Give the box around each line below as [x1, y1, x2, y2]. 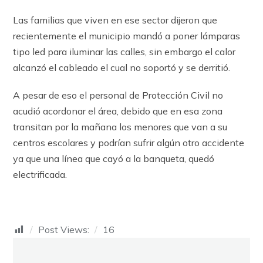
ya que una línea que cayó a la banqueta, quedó [13, 152, 215, 164]
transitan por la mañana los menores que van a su [13, 120, 228, 133]
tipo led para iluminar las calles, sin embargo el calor [13, 45, 236, 58]
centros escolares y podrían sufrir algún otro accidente [13, 136, 245, 149]
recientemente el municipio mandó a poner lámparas [13, 29, 241, 42]
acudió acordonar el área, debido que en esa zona [13, 104, 223, 117]
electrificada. [13, 168, 68, 180]
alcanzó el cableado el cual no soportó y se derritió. [13, 61, 231, 73]
